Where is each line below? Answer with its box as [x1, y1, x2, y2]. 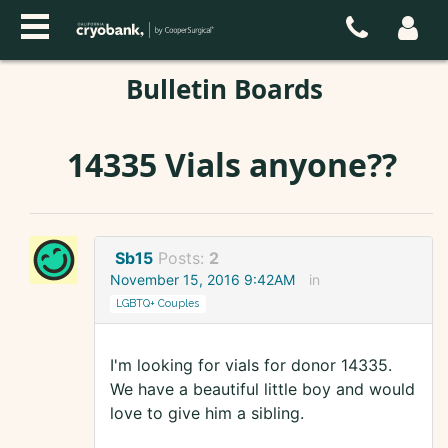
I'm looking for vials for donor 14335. [110, 355, 392, 376]
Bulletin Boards [125, 71, 323, 107]
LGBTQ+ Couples [116, 297, 200, 310]
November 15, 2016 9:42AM [110, 271, 295, 289]
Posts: [158, 248, 209, 269]
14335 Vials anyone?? [66, 143, 397, 186]
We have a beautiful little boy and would [110, 379, 415, 400]
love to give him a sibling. [110, 403, 304, 424]
